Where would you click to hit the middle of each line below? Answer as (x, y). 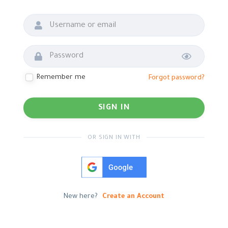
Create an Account (127, 176)
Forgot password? (168, 63)
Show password (199, 48)
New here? (78, 176)
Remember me (58, 63)
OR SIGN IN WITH (109, 120)
